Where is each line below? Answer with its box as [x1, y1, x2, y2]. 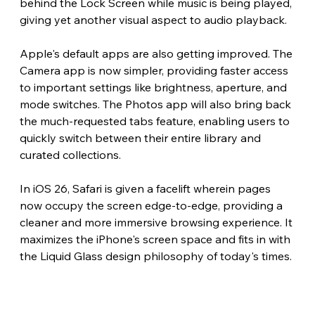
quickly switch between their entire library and [19, 130, 264, 145]
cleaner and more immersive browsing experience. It [19, 214, 295, 229]
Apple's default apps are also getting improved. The [19, 46, 295, 60]
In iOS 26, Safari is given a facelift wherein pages [19, 181, 274, 195]
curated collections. [19, 147, 121, 162]
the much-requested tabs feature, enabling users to [19, 113, 292, 128]
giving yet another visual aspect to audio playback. [19, 12, 287, 27]
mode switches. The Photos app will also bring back [19, 96, 294, 111]
